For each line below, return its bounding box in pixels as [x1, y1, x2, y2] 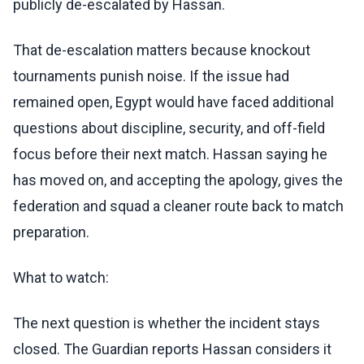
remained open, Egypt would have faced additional [13, 93, 334, 111]
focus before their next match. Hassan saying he [13, 145, 327, 163]
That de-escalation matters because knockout [13, 41, 310, 59]
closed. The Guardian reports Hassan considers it [13, 340, 331, 358]
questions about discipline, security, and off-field [13, 119, 325, 137]
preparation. [13, 223, 89, 241]
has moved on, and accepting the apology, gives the [13, 171, 343, 189]
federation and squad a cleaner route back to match [13, 197, 344, 215]
